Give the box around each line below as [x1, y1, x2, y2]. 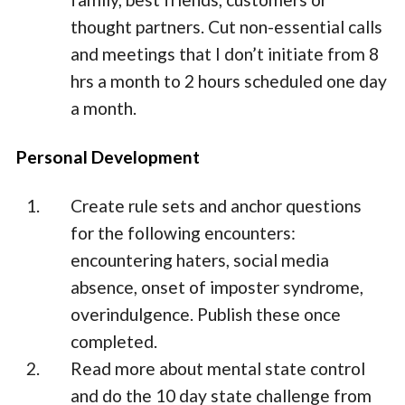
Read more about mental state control [71, 358, 366, 380]
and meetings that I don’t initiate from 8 [71, 43, 380, 65]
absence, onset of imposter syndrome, [71, 277, 364, 298]
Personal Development [16, 146, 204, 168]
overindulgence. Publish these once [71, 304, 342, 325]
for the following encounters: [71, 222, 297, 244]
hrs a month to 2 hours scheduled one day [71, 71, 388, 92]
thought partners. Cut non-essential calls [71, 16, 383, 38]
